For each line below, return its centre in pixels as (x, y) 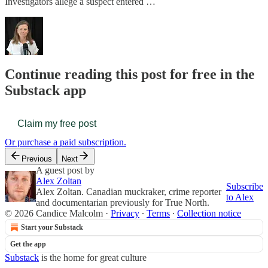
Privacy (125, 214)
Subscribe (245, 187)
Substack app (45, 91)
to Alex (240, 197)
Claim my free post (57, 124)
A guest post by (65, 170)
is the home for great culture (93, 258)
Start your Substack (52, 228)
